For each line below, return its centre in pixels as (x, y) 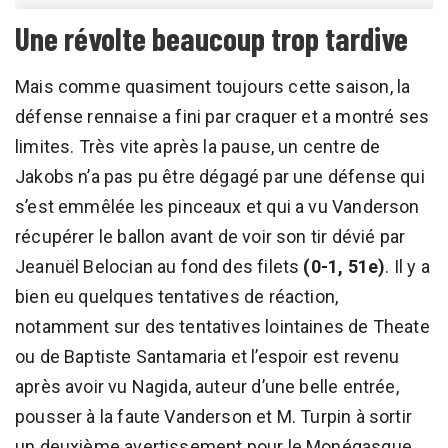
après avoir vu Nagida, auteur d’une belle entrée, (207, 386)
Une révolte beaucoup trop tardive (211, 37)
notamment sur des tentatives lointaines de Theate (222, 326)
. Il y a (407, 266)
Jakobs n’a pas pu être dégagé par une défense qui (220, 176)
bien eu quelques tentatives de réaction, (177, 296)
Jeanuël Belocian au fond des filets (159, 266)
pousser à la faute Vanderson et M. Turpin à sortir (213, 416)
